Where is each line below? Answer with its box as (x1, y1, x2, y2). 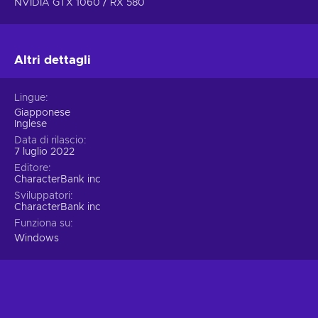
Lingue (14, 92, 45, 103)
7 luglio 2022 (14, 146, 75, 157)
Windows (14, 233, 59, 243)
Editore (14, 163, 48, 173)
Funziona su (14, 218, 70, 229)
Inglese (14, 119, 47, 129)
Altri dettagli (14, 53, 91, 66)
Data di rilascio (14, 135, 84, 146)
